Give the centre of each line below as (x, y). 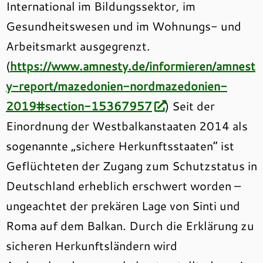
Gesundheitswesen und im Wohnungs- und (124, 26)
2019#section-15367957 (79, 106)
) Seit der (190, 106)
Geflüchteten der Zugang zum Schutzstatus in (131, 166)
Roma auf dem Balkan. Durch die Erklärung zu (130, 225)
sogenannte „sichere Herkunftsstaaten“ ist (120, 146)
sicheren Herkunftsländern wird (92, 245)
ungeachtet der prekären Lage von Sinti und (123, 205)
